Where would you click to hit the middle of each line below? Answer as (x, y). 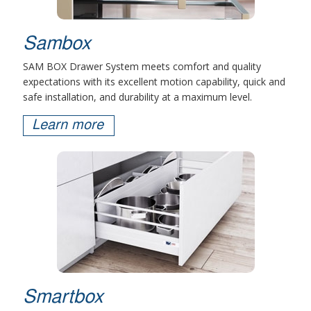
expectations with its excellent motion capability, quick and (154, 82)
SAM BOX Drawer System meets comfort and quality (142, 67)
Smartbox (63, 299)
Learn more (68, 126)
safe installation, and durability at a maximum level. (138, 97)
